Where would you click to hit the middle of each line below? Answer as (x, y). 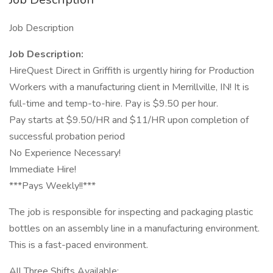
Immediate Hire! (43, 169)
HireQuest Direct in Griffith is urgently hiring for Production (132, 71)
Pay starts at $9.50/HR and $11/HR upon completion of (129, 120)
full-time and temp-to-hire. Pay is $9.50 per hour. (114, 104)
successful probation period (67, 136)
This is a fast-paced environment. (79, 245)
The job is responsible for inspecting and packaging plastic (131, 212)
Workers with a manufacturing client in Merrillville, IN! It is (129, 87)
